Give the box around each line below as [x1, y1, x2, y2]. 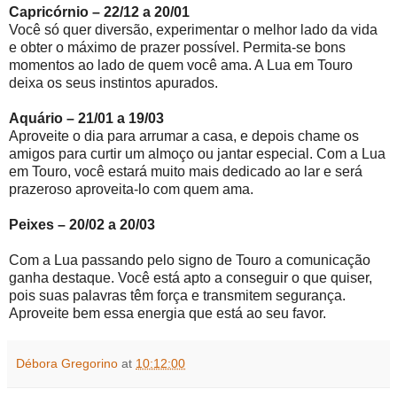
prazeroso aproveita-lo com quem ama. [9, 181, 253, 197]
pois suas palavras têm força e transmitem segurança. [9, 287, 346, 303]
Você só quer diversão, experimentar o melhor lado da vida [9, 21, 378, 37]
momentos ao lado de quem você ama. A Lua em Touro [9, 57, 353, 73]
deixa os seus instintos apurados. [9, 74, 218, 90]
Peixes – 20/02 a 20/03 [9, 216, 183, 232]
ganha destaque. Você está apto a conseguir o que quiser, [9, 269, 372, 285]
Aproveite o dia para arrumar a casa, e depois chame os [9, 128, 359, 144]
